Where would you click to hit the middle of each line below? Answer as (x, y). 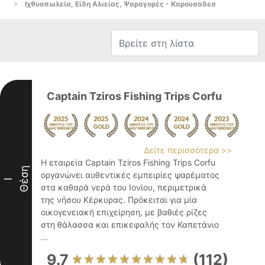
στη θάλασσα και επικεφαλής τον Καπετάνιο (130, 224)
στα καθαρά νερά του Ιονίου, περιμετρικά (124, 187)
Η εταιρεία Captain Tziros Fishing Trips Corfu (128, 162)
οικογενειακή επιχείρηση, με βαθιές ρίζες (124, 212)
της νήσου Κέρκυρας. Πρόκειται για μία (119, 200)
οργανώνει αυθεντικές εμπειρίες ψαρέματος (130, 175)
